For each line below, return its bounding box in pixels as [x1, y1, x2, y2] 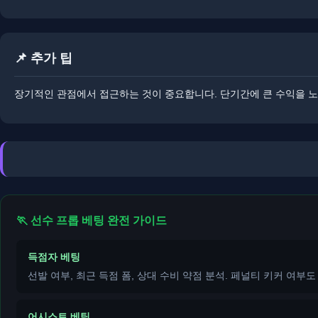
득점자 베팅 [28, 251, 80, 263]
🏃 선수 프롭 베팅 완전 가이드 [16, 214, 167, 227]
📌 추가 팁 [14, 50, 72, 66]
